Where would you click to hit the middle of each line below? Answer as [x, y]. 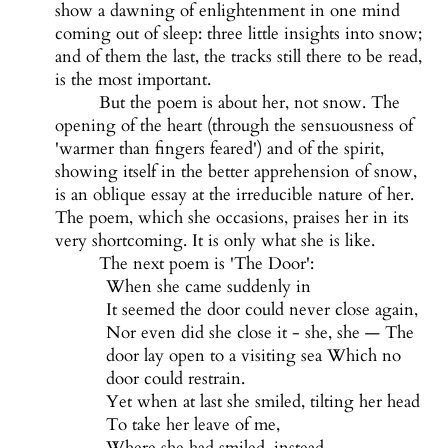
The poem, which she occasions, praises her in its [231, 218]
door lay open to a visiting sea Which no [253, 356]
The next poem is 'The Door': [207, 264]
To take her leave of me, [192, 425]
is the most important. [132, 80]
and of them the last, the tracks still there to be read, [238, 57]
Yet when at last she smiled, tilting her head [262, 402]
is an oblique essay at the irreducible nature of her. [234, 195]
